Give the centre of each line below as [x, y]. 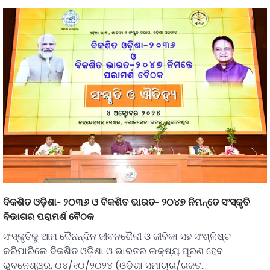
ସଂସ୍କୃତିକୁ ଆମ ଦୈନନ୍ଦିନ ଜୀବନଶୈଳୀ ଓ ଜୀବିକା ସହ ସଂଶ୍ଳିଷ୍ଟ [117, 237]
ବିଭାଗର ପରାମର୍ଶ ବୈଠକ [49, 217]
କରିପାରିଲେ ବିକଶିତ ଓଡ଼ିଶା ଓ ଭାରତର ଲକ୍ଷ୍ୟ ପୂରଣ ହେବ [113, 251]
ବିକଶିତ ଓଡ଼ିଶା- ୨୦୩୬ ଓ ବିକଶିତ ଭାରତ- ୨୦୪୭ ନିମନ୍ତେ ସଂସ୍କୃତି [126, 202]
